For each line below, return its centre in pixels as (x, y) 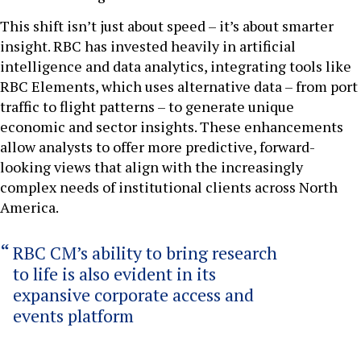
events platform (73, 316)
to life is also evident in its (114, 274)
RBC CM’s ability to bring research (145, 253)
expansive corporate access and (133, 295)
